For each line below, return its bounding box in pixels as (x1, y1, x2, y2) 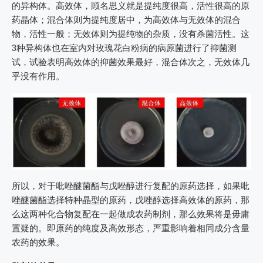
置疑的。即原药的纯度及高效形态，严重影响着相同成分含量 (12, 223, 249, 234)
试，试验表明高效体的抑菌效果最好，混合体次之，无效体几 (12, 57, 249, 68)
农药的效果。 (12, 237, 65, 248)
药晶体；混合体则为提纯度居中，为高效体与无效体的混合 (12, 15, 241, 26)
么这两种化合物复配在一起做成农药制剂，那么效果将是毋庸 (12, 209, 249, 220)
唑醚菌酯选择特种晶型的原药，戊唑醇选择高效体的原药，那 (12, 195, 249, 206)
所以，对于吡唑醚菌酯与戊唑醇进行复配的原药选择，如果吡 (12, 181, 249, 192)
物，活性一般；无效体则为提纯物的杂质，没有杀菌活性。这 (12, 29, 249, 40)
